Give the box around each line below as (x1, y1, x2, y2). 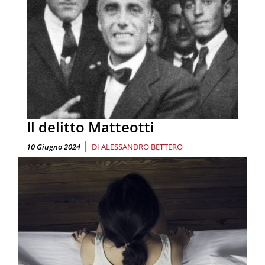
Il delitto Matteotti (27, 117, 154, 137)
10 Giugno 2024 (27, 141, 80, 152)
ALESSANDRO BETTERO (101, 141, 183, 152)
